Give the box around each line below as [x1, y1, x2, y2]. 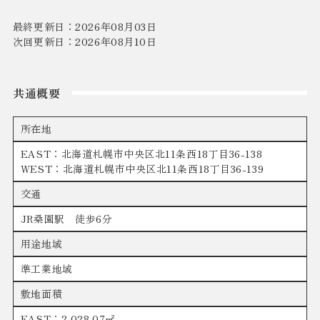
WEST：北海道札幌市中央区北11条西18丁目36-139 [20, 161, 264, 176]
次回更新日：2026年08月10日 [12, 34, 157, 49]
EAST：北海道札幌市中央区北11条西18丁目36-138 [20, 146, 263, 161]
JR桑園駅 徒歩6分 [20, 211, 113, 226]
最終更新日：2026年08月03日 [12, 19, 157, 34]
